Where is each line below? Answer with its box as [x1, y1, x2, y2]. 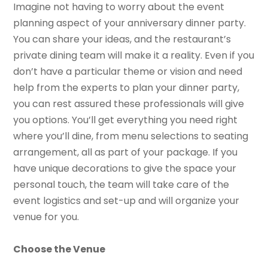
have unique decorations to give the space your [13, 161, 237, 175]
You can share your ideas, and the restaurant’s [13, 32, 232, 46]
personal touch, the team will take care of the [13, 177, 230, 191]
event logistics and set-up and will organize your [13, 193, 240, 208]
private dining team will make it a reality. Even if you [13, 48, 255, 62]
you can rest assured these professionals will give [13, 96, 245, 111]
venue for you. [13, 209, 80, 224]
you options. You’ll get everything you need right [13, 112, 238, 127]
